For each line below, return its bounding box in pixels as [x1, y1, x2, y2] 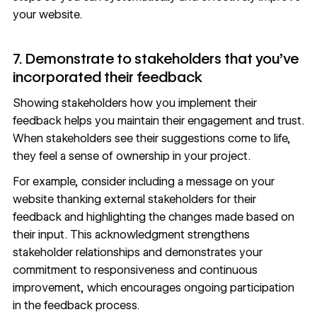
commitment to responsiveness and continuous [12, 263, 258, 277]
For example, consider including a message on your [12, 174, 275, 188]
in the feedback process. [12, 298, 139, 312]
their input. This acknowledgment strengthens [12, 227, 250, 241]
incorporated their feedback [12, 68, 202, 86]
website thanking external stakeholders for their [12, 192, 256, 206]
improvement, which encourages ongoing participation [12, 280, 294, 294]
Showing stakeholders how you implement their [12, 96, 257, 110]
